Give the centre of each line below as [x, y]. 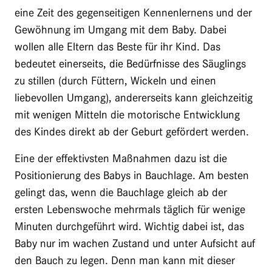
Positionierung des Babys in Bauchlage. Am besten [132, 175]
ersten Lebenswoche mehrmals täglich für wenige [130, 209]
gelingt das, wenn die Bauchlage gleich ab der [121, 192]
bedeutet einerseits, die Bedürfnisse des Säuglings [130, 63]
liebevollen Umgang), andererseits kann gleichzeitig [134, 97]
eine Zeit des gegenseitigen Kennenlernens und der [133, 12]
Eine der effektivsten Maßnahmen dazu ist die [121, 158]
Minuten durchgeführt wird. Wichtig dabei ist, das [129, 226]
